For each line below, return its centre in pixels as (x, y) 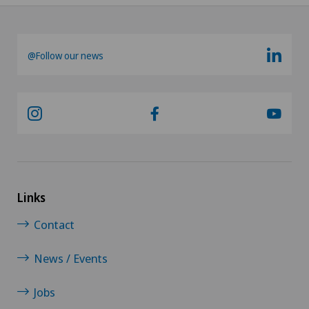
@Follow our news (66, 56)
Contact (54, 225)
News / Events (71, 258)
